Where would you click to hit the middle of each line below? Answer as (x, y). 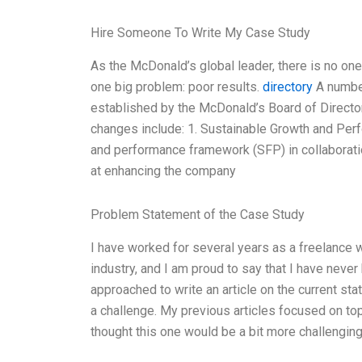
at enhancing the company (163, 171)
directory (288, 87)
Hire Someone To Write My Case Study (200, 33)
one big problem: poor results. (177, 87)
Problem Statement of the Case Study (198, 215)
